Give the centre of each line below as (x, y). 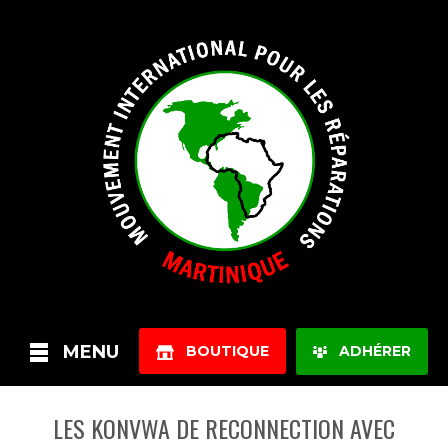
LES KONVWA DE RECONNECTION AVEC (224, 428)
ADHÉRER (369, 351)
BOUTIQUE (221, 351)
